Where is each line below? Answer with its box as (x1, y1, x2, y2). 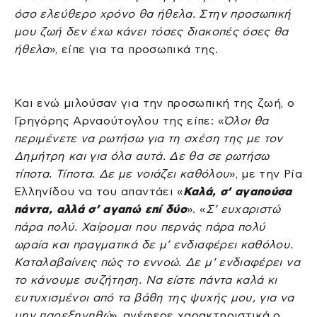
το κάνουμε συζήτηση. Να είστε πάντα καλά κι (14, 274, 277, 287)
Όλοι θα (223, 115, 269, 127)
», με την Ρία (229, 168, 303, 180)
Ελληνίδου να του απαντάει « (14, 185, 183, 198)
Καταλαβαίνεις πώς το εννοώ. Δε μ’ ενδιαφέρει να (14, 256, 300, 269)
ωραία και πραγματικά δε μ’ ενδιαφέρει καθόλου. (14, 238, 294, 251)
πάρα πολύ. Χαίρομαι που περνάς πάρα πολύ (14, 221, 266, 234)
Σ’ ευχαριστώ (205, 203, 280, 216)
